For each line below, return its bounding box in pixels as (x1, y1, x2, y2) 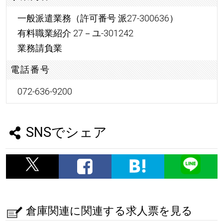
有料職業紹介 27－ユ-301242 (17, 27, 133, 38)
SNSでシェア (25, 124, 107, 141)
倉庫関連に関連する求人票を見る (25, 204, 193, 218)
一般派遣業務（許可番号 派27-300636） (17, 12, 178, 23)
